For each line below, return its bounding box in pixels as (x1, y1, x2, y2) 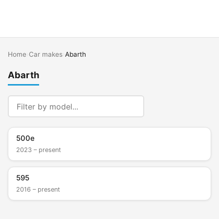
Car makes (29, 50, 63, 58)
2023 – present (16, 146, 61, 153)
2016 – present (16, 185, 60, 193)
